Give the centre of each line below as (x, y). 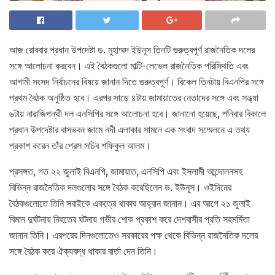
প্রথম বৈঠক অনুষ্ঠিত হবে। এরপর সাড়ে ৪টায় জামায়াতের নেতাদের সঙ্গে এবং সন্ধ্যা (134, 98)
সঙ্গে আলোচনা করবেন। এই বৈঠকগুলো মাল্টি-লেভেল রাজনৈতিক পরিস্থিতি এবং (129, 66)
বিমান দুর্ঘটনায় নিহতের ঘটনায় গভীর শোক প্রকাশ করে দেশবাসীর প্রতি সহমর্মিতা (130, 220)
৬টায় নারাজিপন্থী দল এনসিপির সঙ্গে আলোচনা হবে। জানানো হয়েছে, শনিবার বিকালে (137, 114)
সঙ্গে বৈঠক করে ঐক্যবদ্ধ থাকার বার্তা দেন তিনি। (83, 252)
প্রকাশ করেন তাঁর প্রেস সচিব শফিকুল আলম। (80, 146)
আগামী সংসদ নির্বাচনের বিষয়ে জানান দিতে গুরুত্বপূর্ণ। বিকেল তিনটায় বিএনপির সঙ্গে (137, 82)
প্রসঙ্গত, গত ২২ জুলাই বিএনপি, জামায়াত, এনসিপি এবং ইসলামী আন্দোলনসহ (126, 172)
